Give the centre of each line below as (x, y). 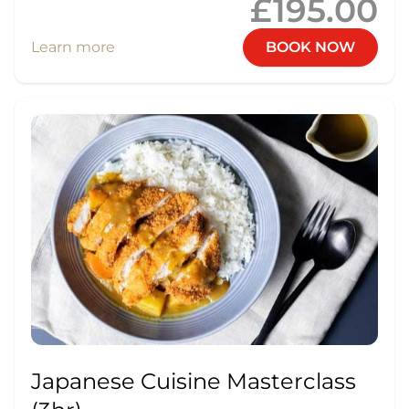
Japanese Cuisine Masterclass (194, 382)
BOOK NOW (310, 47)
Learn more (73, 47)
